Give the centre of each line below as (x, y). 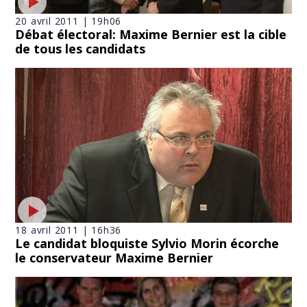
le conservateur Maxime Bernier (114, 258)
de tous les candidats (81, 48)
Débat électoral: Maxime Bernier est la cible (151, 34)
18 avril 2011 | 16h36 (69, 230)
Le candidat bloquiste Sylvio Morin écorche (147, 244)
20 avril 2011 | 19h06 (69, 21)
